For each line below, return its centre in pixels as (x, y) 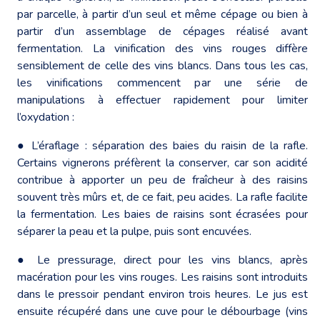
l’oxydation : (46, 117)
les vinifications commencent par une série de (162, 82)
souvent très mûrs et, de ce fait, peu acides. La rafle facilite (162, 197)
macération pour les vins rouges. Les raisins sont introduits (162, 277)
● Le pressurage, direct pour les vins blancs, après (162, 260)
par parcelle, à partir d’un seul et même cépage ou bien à (162, 14)
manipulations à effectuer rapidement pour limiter (162, 100)
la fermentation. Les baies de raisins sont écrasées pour (162, 214)
